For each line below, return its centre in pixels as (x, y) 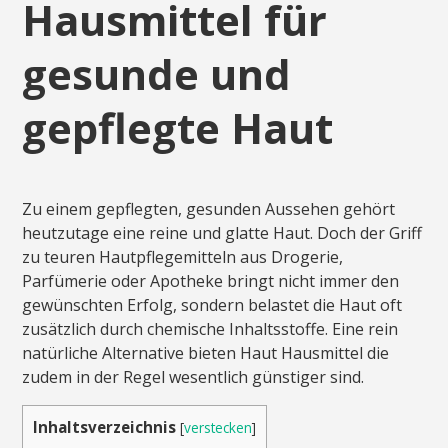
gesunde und (157, 74)
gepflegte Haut (178, 128)
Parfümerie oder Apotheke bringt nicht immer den (211, 280)
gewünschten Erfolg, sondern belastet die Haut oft (212, 304)
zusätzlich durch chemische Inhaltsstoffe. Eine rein (210, 328)
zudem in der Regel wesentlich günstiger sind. (193, 376)
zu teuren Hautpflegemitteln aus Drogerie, (183, 256)
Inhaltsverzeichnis (105, 426)
